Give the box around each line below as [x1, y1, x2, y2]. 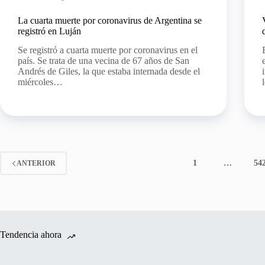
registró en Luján [18, 25, 81, 36]
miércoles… [18, 77, 63, 88]
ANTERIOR [17, 159, 56, 167]
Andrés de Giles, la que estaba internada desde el [18, 66, 200, 77]
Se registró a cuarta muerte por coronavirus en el [18, 45, 198, 56]
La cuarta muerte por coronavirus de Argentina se [18, 15, 202, 25]
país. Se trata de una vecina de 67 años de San [18, 56, 189, 66]
